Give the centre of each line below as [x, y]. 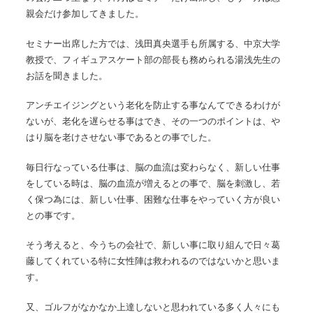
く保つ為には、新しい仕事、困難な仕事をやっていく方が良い [153, 199]
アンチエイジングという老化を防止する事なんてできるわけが [153, 105]
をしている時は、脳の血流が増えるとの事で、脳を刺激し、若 [153, 183]
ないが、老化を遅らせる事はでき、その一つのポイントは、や [153, 122]
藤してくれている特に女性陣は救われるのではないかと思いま [153, 261]
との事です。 [53, 215]
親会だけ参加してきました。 [85, 14]
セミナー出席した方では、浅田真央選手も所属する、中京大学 [153, 43]
